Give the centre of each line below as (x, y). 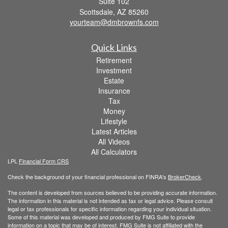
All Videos (114, 141)
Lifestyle (114, 121)
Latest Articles (114, 131)
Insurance (114, 90)
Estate (114, 80)
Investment (114, 70)
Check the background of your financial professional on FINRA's (88, 176)
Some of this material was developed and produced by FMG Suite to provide (101, 217)
